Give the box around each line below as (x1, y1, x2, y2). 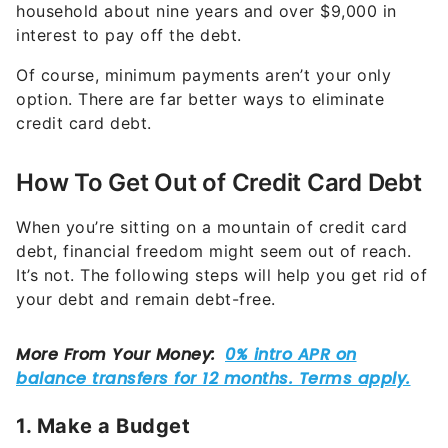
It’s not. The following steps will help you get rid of (16, 265, 427, 286)
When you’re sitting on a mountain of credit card (16, 217, 407, 238)
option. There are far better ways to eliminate (16, 89, 384, 110)
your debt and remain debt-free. (16, 289, 276, 310)
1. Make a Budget (16, 414, 190, 439)
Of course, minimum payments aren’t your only (16, 65, 391, 86)
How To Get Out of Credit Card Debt (16, 168, 422, 198)
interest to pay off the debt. (16, 25, 242, 46)
